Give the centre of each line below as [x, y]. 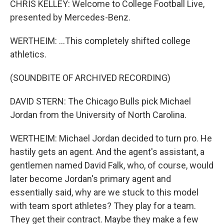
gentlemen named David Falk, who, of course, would [112, 165]
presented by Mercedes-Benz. [70, 17]
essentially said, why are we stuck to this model [104, 192]
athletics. [28, 54]
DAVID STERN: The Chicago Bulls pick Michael [100, 101]
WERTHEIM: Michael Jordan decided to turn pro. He [111, 138]
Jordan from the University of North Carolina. [98, 115]
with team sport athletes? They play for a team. [103, 206]
